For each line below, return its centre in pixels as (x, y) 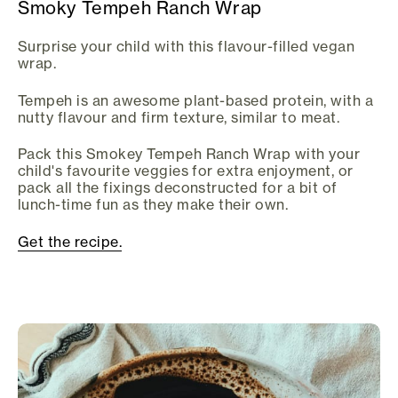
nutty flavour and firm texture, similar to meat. (179, 117)
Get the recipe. (70, 241)
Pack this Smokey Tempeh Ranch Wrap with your (189, 154)
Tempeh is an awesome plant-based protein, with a (196, 100)
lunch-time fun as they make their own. (153, 205)
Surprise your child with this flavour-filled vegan (187, 47)
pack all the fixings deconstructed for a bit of (178, 188)
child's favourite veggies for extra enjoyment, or (186, 171)
